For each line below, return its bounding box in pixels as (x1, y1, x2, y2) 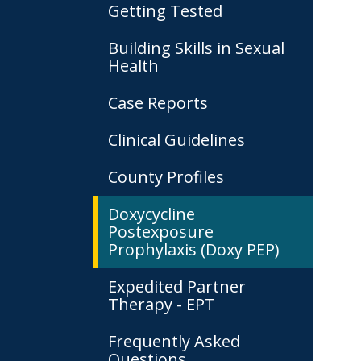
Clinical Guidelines (108, 129, 245, 151)
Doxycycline (108, 203, 195, 225)
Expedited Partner (108, 276, 246, 297)
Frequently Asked (108, 330, 240, 352)
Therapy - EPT (108, 293, 215, 315)
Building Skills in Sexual (108, 37, 284, 59)
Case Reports (108, 92, 208, 114)
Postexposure (108, 221, 214, 243)
